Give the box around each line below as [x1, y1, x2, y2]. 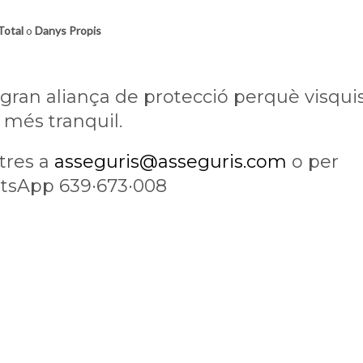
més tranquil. [3, 110, 122, 133]
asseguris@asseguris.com [54, 151, 288, 173]
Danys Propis [35, 23, 101, 38]
